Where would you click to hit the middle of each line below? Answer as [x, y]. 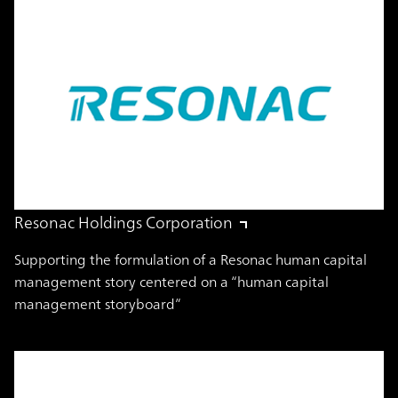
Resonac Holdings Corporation [123, 223]
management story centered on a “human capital [171, 282]
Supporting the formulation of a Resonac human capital [191, 260]
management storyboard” [98, 304]
